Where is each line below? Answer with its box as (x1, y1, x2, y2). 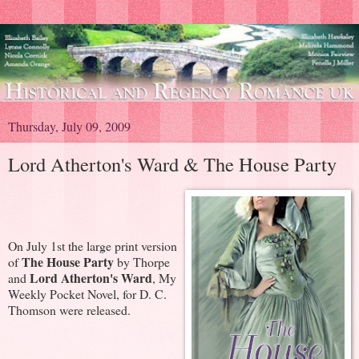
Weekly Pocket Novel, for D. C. (8, 285, 167, 303)
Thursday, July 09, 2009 (8, 118, 131, 135)
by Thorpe (114, 253, 170, 271)
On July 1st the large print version (8, 237, 177, 255)
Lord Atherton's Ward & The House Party (8, 151, 337, 178)
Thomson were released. (8, 301, 131, 319)
